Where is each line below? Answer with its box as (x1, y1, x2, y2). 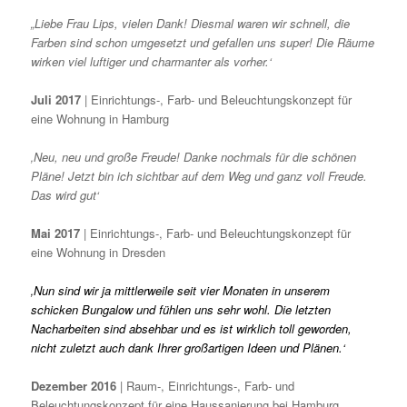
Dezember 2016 (31, 377, 117, 395)
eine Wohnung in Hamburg (31, 109, 170, 127)
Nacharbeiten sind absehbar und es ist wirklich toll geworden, (31, 320, 352, 338)
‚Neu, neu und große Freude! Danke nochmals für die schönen (31, 148, 357, 166)
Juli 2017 (31, 90, 82, 108)
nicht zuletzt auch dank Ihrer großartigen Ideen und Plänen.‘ (31, 339, 346, 357)
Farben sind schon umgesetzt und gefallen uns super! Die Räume (31, 33, 375, 51)
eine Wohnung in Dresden (31, 243, 166, 262)
